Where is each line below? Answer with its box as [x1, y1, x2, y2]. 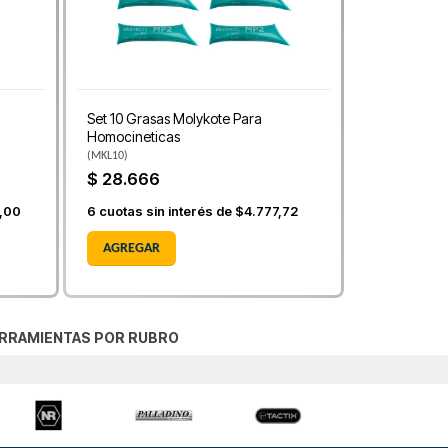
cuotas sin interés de [96, 202, 235, 219]
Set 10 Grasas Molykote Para [87, 110, 262, 128]
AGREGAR [103, 240, 160, 256]
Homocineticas [87, 128, 180, 146]
